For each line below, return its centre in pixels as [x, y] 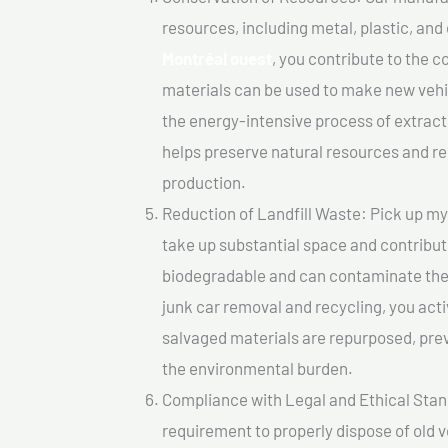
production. [204, 182]
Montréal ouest [217, 58]
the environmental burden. [257, 368]
